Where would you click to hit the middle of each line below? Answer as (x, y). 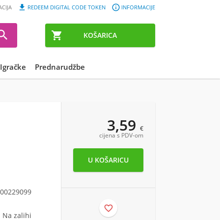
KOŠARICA (100, 35)
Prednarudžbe (60, 67)
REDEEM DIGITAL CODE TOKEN (67, 7)
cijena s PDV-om (121, 135)
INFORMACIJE (138, 7)
